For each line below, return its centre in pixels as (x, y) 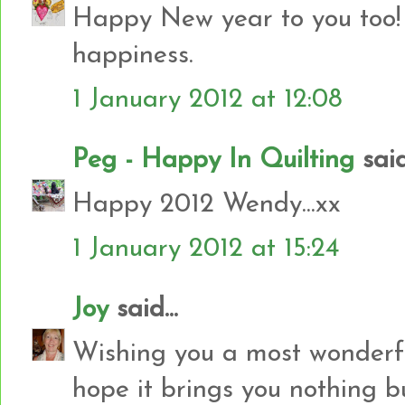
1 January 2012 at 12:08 (207, 99)
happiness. (133, 55)
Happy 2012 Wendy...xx (207, 204)
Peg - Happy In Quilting (213, 160)
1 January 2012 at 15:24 (206, 249)
